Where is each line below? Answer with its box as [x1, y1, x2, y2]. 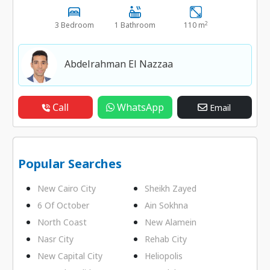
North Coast [37, 216, 87, 228]
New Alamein [145, 216, 196, 228]
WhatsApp [116, 101, 164, 114]
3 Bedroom [54, 20, 94, 30]
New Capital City [37, 250, 103, 262]
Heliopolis [145, 250, 183, 262]
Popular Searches [18, 155, 122, 172]
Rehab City [145, 233, 187, 245]
